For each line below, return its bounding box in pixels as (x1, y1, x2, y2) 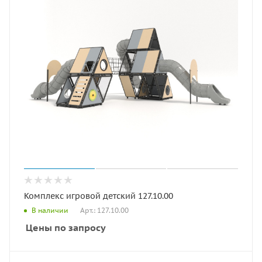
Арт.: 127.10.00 (80, 205, 129, 215)
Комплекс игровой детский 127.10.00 (24, 190, 173, 201)
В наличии (32, 206, 68, 215)
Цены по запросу (26, 221, 106, 233)
